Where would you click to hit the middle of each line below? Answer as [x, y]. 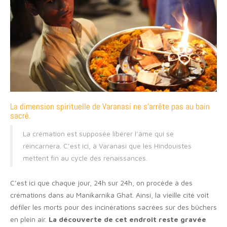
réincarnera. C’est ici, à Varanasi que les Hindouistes [107, 146]
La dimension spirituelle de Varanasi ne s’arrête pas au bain [110, 107]
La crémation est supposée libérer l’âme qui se [98, 134]
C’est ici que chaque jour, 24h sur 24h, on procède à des [101, 183]
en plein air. [29, 219]
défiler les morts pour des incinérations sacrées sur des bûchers [113, 207]
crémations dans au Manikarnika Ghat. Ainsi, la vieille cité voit [109, 195]
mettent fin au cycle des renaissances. [85, 158]
